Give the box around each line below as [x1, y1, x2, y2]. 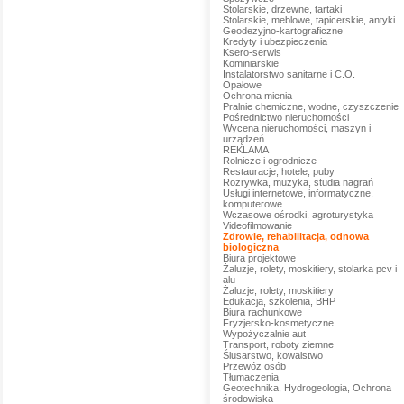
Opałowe [222, 79, 262, 90]
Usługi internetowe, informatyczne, [222, 188, 373, 198]
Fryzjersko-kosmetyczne [222, 317, 334, 328]
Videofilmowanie [222, 220, 292, 231]
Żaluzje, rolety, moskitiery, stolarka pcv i [222, 263, 397, 274]
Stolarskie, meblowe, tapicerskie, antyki [222, 14, 395, 25]
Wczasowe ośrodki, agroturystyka [222, 209, 373, 220]
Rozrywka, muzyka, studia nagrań [222, 177, 373, 188]
